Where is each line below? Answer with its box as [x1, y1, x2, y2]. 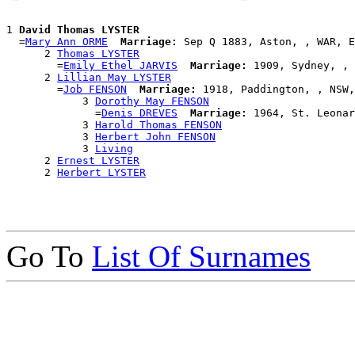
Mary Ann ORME [25, 36, 108, 48]
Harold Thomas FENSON [95, 119, 222, 132]
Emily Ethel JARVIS [63, 59, 177, 72]
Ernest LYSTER [57, 155, 139, 167]
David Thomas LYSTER [19, 24, 139, 36]
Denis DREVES [101, 107, 177, 120]
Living [95, 143, 133, 155]
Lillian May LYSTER [57, 71, 171, 84]
